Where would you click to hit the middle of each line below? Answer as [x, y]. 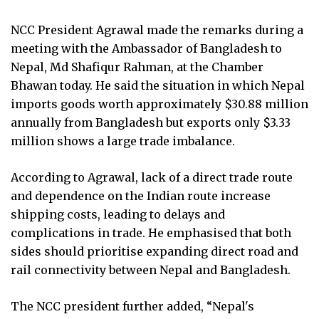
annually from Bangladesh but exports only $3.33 [151, 122]
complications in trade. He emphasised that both [151, 232]
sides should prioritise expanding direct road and [155, 251]
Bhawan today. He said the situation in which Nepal [158, 85]
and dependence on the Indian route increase [141, 195]
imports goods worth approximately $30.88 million [159, 104]
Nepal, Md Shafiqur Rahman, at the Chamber [137, 67]
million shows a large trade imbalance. [123, 141]
